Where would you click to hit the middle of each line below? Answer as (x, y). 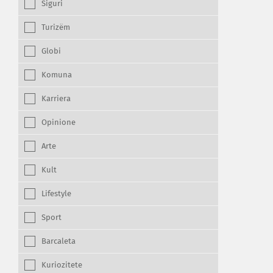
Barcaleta (58, 242)
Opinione (58, 123)
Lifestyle (56, 194)
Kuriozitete (62, 265)
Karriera (56, 99)
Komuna (57, 75)
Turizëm (56, 28)
